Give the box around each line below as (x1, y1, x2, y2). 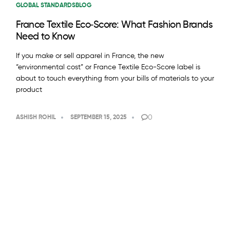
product (15, 86, 42, 94)
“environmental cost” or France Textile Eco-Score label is (15, 64, 200, 71)
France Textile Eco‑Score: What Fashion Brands (15, 20, 213, 30)
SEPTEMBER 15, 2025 (70, 114, 127, 121)
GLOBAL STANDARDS (15, 3, 75, 9)
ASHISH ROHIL (15, 114, 56, 121)
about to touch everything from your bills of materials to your (15, 75, 214, 83)
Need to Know (15, 32, 75, 42)
